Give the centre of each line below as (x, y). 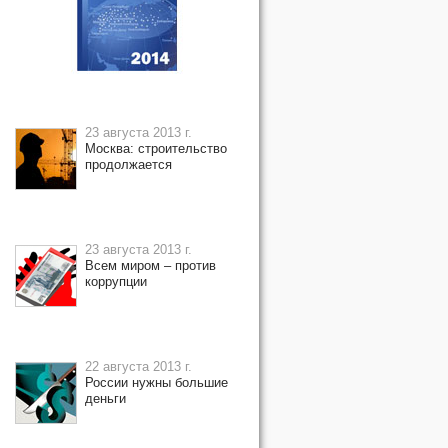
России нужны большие (156, 382)
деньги (105, 398)
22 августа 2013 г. (138, 366)
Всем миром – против (150, 265)
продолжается (128, 164)
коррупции (116, 281)
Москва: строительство (156, 148)
